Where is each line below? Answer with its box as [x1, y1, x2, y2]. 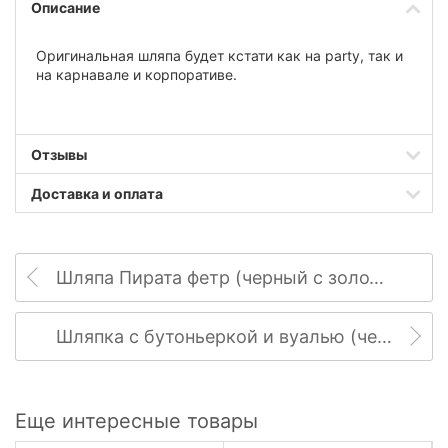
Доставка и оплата [31, 184, 163, 202]
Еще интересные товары [15, 408, 258, 433]
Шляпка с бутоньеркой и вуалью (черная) [377, 325, 392, 347]
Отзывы [31, 145, 87, 163]
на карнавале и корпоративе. [36, 66, 237, 84]
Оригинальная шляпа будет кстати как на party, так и [36, 47, 403, 65]
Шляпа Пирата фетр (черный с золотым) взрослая [369, 266, 384, 288]
